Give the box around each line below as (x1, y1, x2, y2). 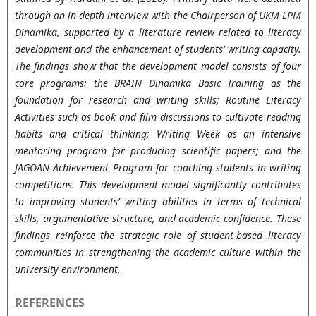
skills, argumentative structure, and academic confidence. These (14, 211, 302, 225)
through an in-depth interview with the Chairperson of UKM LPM (14, 8, 302, 22)
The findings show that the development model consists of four (14, 59, 302, 73)
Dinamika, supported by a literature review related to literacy (14, 25, 302, 39)
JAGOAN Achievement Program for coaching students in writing (14, 160, 302, 174)
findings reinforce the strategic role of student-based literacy (14, 228, 302, 242)
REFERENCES (14, 294, 85, 310)
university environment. (14, 262, 121, 276)
